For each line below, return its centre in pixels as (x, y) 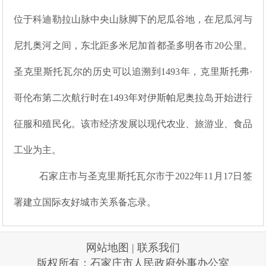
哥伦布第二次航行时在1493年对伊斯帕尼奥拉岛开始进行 (133, 98)
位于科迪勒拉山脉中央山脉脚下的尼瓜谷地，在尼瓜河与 (133, 20)
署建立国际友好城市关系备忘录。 (85, 202)
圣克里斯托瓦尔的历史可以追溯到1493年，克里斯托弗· (133, 72)
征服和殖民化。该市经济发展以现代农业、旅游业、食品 (133, 124)
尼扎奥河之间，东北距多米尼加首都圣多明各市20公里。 (133, 46)
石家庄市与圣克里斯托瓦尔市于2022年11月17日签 (145, 176)
